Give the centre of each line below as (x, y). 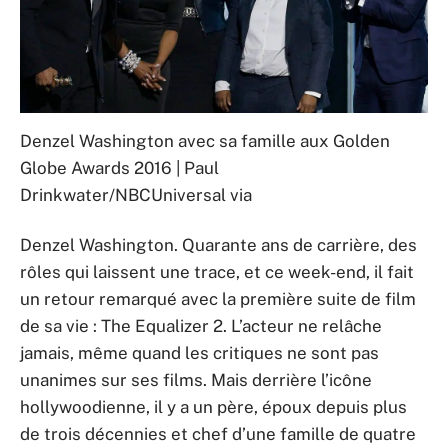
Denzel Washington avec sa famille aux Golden (205, 141)
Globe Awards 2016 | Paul (119, 168)
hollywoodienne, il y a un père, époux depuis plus (213, 406)
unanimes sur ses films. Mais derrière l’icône (196, 379)
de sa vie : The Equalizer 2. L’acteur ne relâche (201, 325)
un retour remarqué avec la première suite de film (218, 298)
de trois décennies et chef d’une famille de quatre (218, 433)
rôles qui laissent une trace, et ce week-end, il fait (217, 271)
